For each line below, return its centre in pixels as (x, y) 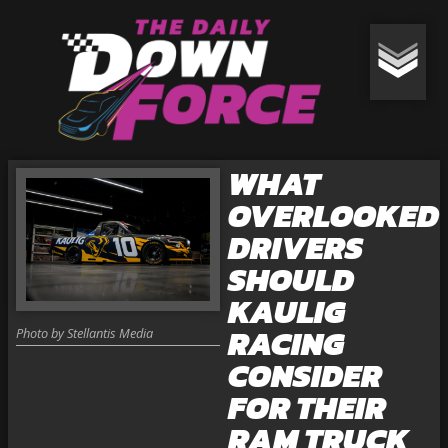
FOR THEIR (306, 408)
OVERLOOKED (333, 216)
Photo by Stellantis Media (84, 332)
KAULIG (286, 312)
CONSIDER (304, 376)
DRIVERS (295, 248)
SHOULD (290, 280)
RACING (286, 344)
